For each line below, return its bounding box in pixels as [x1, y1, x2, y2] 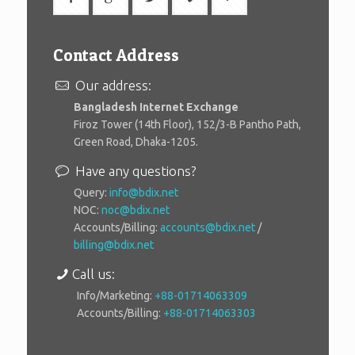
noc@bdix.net [101, 203, 170, 216]
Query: [74, 185, 109, 199]
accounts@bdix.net [160, 220, 255, 234]
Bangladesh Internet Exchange [74, 100, 239, 113]
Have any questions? [71, 162, 196, 178]
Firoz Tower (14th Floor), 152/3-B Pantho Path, [74, 117, 301, 131]
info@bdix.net [109, 185, 178, 199]
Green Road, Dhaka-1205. [74, 135, 198, 148]
